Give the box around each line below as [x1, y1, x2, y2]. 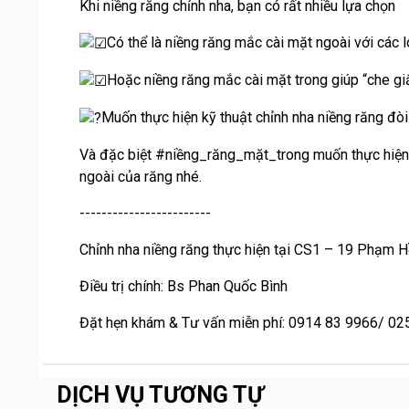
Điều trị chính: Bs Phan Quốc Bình [79, 277, 288, 295]
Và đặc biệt [79, 145, 155, 163]
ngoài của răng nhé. [79, 167, 202, 185]
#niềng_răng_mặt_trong [155, 145, 309, 163]
